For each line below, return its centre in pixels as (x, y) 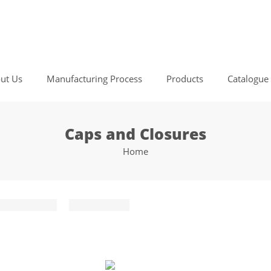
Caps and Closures (135, 134)
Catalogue (248, 79)
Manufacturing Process (94, 79)
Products (184, 79)
